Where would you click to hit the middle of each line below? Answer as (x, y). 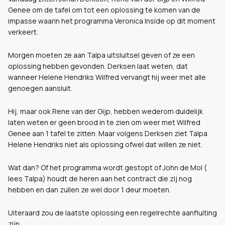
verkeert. (23, 32)
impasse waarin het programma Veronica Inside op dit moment (112, 21)
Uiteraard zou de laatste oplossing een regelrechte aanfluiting (113, 213)
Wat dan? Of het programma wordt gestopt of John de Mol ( (107, 167)
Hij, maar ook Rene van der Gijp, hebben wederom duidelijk (105, 111)
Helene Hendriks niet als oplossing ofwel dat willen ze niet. (105, 144)
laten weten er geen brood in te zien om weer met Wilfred (104, 122)
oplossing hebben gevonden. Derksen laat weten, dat (98, 66)
